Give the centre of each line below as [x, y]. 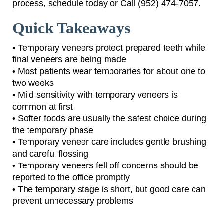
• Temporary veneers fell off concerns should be [105, 166]
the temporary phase [53, 130]
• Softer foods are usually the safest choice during [109, 119]
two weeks [33, 83]
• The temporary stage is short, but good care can [109, 189]
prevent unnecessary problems [73, 201]
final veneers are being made [69, 60]
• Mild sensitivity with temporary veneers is [95, 95]
